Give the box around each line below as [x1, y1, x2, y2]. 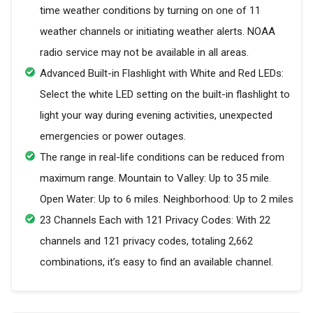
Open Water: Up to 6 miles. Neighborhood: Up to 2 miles [40, 193, 293, 206]
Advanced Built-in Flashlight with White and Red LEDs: [40, 67, 284, 80]
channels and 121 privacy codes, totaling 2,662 [40, 235, 253, 248]
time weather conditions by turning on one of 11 [40, 4, 261, 17]
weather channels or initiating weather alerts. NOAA [40, 25, 275, 38]
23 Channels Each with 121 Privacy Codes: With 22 [40, 214, 270, 227]
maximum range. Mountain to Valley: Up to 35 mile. [40, 172, 271, 185]
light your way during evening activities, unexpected [40, 109, 272, 122]
